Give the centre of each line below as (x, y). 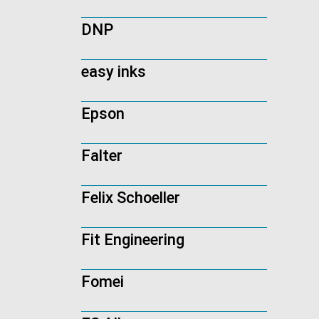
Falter (102, 156)
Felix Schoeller (131, 198)
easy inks (114, 72)
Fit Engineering (133, 240)
